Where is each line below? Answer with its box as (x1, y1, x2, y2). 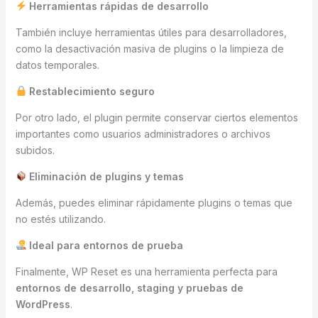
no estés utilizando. (15, 212, 106, 225)
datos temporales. (15, 58, 99, 71)
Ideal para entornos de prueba (26, 238, 184, 251)
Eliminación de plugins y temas (26, 170, 185, 182)
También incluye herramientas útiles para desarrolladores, (15, 26, 287, 38)
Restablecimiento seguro (26, 84, 155, 97)
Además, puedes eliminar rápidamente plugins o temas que (15, 196, 292, 209)
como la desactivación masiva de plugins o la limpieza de (15, 42, 284, 55)
